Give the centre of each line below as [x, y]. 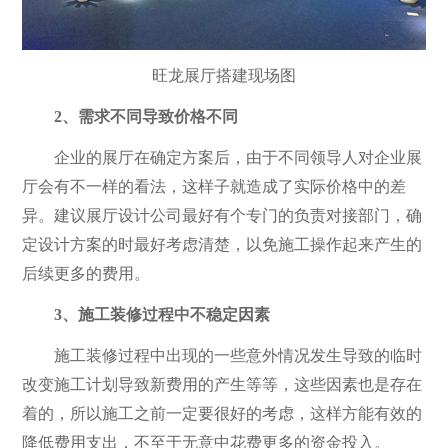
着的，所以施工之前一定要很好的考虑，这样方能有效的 [222, 414]
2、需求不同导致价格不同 [130, 117]
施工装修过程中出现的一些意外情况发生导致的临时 [222, 356]
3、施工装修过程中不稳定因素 [146, 315]
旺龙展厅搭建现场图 [224, 76]
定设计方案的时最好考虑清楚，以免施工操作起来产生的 [222, 245]
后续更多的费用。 [86, 274]
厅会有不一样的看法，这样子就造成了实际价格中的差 [214, 187]
